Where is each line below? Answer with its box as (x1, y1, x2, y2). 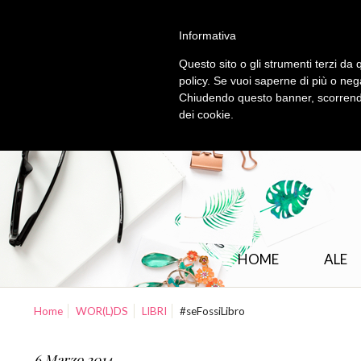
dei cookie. (179, 108, 234, 121)
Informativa (179, 29, 236, 42)
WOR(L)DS (76, 305, 129, 317)
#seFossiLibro (180, 305, 246, 317)
